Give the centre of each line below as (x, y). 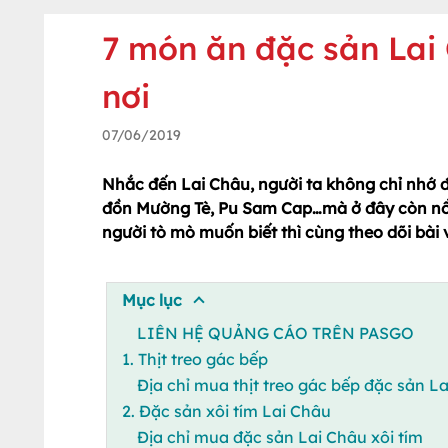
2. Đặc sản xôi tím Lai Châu (226, 410)
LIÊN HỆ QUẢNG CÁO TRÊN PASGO (275, 332)
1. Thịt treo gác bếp (194, 358)
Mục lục (151, 299)
